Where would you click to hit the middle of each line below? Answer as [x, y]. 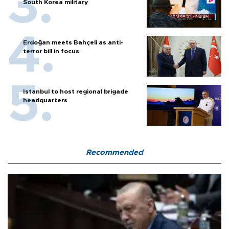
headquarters [45, 100]
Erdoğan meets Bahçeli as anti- [73, 43]
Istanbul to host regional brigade [76, 92]
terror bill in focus [51, 51]
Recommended [114, 153]
